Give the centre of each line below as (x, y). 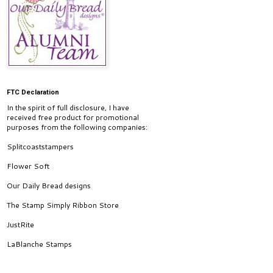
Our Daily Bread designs (49, 186)
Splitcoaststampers (40, 147)
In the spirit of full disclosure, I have (68, 108)
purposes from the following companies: (77, 127)
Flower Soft (28, 166)
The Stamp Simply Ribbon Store (63, 205)
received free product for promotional (73, 117)
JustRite (20, 225)
